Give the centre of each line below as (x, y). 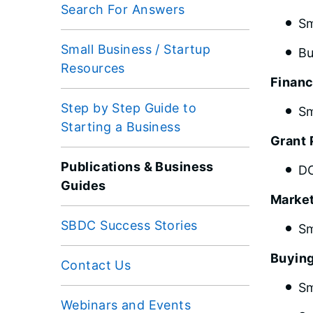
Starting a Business (121, 126)
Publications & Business (137, 166)
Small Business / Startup (136, 49)
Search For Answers (123, 9)
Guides (83, 185)
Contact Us (96, 265)
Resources (93, 68)
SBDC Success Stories (129, 225)
